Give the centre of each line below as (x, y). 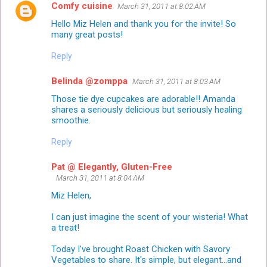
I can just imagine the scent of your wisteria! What (150, 217)
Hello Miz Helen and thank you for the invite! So (144, 24)
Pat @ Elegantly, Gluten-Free (112, 167)
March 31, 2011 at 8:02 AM (162, 6)
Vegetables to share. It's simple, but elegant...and (146, 260)
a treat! (65, 227)
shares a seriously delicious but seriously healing (147, 109)
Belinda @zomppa (89, 81)
